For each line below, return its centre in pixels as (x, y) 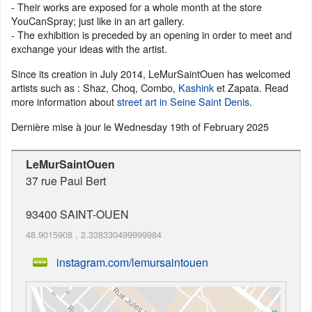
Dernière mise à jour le (63, 126)
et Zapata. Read (251, 87)
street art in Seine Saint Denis (183, 101)
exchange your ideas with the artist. (89, 48)
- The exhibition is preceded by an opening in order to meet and (151, 34)
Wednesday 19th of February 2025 (192, 126)
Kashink (196, 87)
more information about (64, 101)
